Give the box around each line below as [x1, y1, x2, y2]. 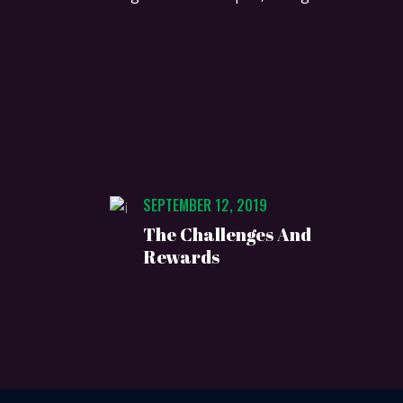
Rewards [143, 245, 219, 270]
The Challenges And [143, 222, 311, 247]
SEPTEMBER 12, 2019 [143, 194, 267, 217]
